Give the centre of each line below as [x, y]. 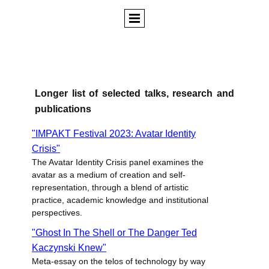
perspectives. [57, 213]
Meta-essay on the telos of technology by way [119, 261]
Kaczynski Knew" [69, 248]
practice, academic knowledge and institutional [120, 200]
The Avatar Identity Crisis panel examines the [118, 162]
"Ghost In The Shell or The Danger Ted [114, 233]
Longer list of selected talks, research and [134, 93]
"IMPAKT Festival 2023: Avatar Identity [114, 134]
